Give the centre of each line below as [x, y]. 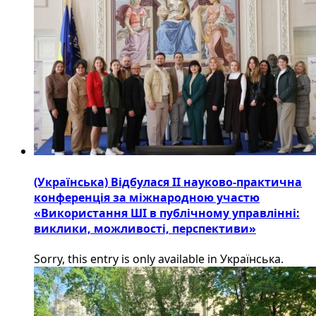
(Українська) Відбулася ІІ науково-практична [168, 182]
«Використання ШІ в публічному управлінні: [167, 213]
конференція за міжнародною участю [147, 197]
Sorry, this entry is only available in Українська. [159, 259]
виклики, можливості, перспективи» [145, 228]
